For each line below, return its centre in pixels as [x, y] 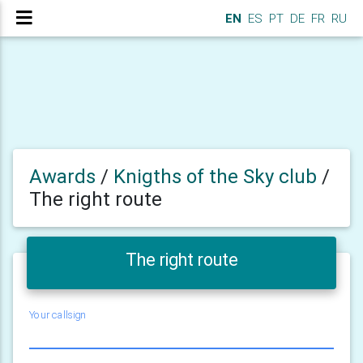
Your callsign [58, 315]
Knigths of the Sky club [218, 177]
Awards [62, 177]
